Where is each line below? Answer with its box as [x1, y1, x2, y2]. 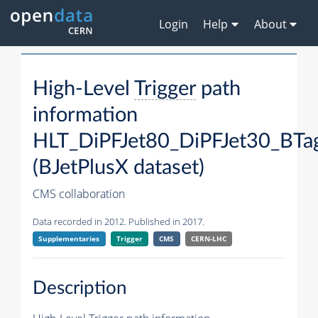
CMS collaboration [33, 186, 125, 202]
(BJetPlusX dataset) [33, 158, 204, 179]
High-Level [33, 79, 134, 100]
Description [33, 278, 127, 297]
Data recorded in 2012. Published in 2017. [33, 215, 204, 229]
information [33, 105, 138, 126]
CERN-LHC [190, 234, 226, 244]
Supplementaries [38, 234, 100, 244]
